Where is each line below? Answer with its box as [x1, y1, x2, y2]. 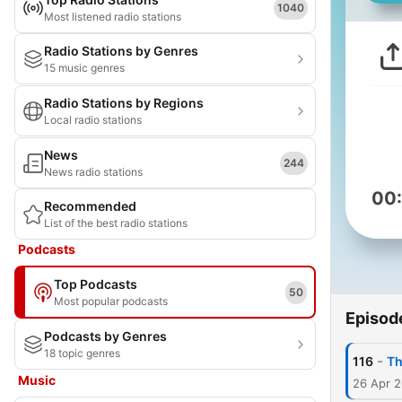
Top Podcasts [54, 276, 137, 292]
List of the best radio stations [44, 216, 188, 230]
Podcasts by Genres [44, 328, 167, 344]
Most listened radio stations [44, 10, 181, 23]
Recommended [44, 198, 136, 214]
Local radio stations [44, 113, 142, 127]
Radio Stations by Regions [44, 95, 204, 110]
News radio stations [44, 165, 143, 179]
